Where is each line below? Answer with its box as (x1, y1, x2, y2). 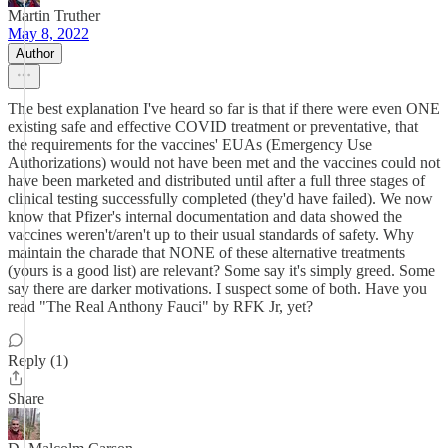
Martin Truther (8, 7, 100, 24)
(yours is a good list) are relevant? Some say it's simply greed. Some (8, 262, 435, 279)
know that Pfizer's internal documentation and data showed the (8, 208, 402, 225)
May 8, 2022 (8, 25, 89, 42)
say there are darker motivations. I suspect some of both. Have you (8, 280, 427, 297)
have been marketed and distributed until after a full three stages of (8, 172, 425, 189)
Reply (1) (8, 352, 68, 369)
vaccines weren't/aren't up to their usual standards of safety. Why (8, 226, 414, 243)
